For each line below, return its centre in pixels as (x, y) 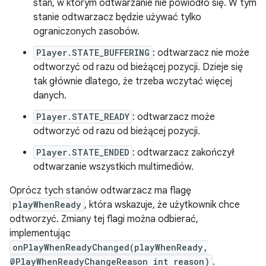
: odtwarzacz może (174, 117)
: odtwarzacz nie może (201, 53)
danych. (50, 96)
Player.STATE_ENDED (83, 152)
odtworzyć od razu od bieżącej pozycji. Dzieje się (138, 67)
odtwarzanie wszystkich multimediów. (113, 167)
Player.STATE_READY (83, 117)
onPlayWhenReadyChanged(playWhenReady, (110, 247)
